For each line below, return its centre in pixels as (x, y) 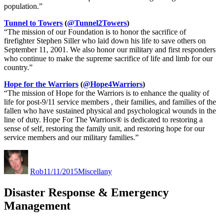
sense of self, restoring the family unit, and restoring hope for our (104, 129)
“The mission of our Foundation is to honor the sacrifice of (95, 32)
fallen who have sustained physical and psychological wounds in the (110, 111)
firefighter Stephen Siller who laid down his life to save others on (105, 41)
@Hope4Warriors (113, 84)
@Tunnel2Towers (97, 23)
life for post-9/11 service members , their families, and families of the (110, 102)
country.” (18, 68)
